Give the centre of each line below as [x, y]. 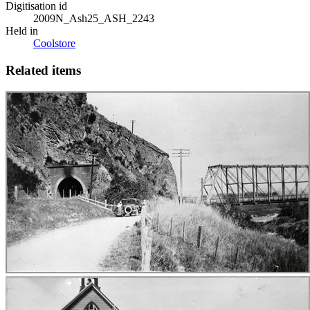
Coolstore [54, 44]
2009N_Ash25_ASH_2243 [94, 19]
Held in [22, 31]
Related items [43, 71]
